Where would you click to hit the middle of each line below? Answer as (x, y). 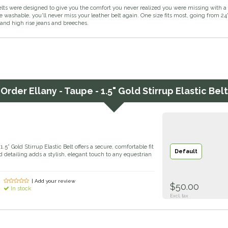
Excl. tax (179, 196)
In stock (20, 189)
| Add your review (54, 181)
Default (186, 152)
